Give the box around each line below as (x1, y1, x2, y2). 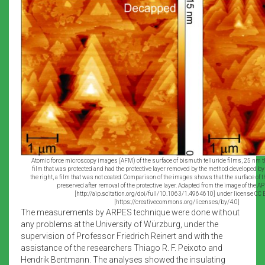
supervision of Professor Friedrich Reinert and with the (21, 231, 222, 241)
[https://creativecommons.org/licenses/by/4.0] (114, 198, 240, 205)
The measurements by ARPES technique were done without (21, 207, 240, 217)
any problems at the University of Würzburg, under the (21, 219, 218, 229)
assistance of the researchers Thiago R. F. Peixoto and (21, 243, 222, 253)
